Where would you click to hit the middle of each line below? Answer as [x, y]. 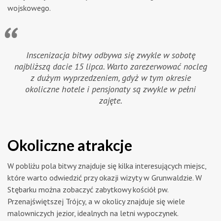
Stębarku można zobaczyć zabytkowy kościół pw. [88, 189]
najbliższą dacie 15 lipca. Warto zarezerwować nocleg [110, 66]
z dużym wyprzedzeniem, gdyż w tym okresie [110, 77]
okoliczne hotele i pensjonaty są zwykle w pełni [110, 89]
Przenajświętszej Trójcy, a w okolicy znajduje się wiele [96, 201]
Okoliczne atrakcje [70, 145]
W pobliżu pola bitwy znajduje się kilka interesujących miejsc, [107, 166]
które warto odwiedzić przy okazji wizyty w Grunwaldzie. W [105, 177]
